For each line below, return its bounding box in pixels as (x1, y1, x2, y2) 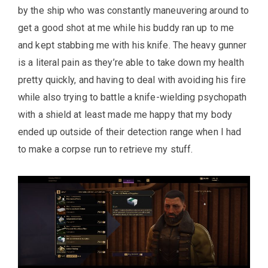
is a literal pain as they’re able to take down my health (18, 56, 244, 68)
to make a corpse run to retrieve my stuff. (18, 143, 193, 155)
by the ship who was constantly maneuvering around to (18, 4, 249, 16)
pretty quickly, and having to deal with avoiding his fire (18, 74, 246, 86)
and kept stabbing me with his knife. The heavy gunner (18, 39, 247, 51)
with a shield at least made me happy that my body (18, 108, 232, 120)
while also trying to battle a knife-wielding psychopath (18, 91, 247, 103)
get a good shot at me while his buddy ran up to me (18, 22, 234, 33)
